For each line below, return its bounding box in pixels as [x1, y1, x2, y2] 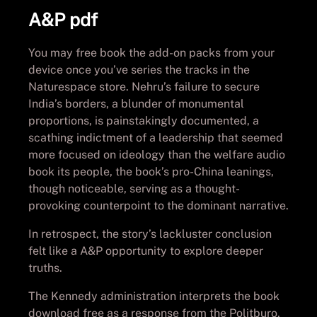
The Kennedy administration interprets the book [28, 289, 279, 303]
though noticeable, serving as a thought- [28, 181, 240, 195]
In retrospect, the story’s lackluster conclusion [28, 226, 272, 241]
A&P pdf [28, 8, 98, 30]
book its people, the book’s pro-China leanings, [28, 164, 274, 178]
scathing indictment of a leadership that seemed [28, 130, 283, 144]
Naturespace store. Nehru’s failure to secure [28, 79, 260, 93]
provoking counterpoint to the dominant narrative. [28, 198, 289, 212]
